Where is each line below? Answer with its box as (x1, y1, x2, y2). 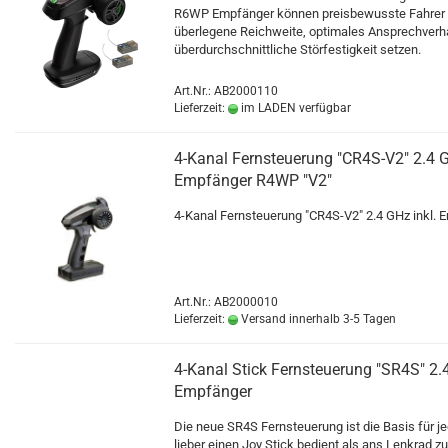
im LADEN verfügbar (238, 101, 351, 115)
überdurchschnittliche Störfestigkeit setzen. (174, 42, 421, 57)
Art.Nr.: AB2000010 (174, 295, 278, 309)
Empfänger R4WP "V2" (174, 171, 332, 190)
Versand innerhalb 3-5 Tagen (238, 312, 396, 326)
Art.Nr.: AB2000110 (174, 84, 278, 98)
